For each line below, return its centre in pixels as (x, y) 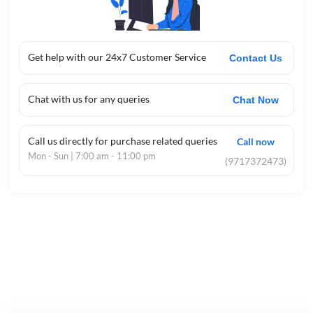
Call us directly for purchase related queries (123, 141)
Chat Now (256, 100)
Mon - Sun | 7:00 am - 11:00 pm (92, 156)
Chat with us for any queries (89, 99)
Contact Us (256, 58)
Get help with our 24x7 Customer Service (117, 57)
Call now (256, 141)
